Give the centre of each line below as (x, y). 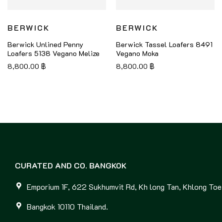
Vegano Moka (137, 53)
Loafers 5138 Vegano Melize (53, 53)
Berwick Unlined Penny (45, 44)
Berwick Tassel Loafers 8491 (164, 44)
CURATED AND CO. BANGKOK (71, 166)
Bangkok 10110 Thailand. (67, 206)
